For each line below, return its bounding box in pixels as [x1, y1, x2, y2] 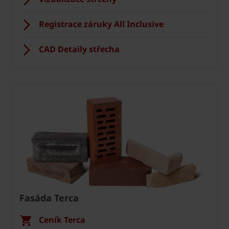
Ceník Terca [39, 214, 85, 225]
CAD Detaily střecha [39, 43, 120, 55]
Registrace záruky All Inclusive [39, 18, 164, 30]
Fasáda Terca [19, 192, 79, 204]
